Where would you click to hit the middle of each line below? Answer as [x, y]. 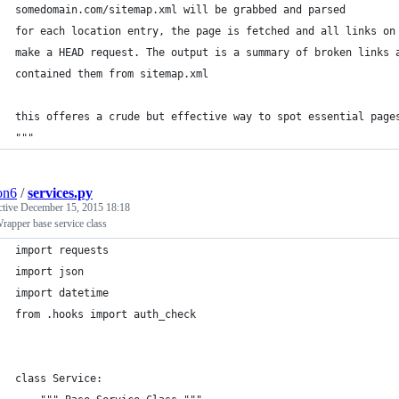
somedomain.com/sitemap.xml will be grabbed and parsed [180, 10]
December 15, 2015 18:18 [75, 208]
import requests [62, 250]
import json [49, 272]
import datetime [62, 293]
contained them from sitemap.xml [112, 74]
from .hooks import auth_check [106, 314]
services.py [60, 193]
